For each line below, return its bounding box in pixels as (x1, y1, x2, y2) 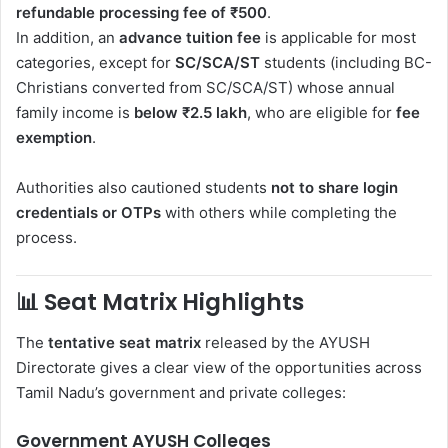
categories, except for (16, 53, 175, 73)
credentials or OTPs (16, 203, 161, 223)
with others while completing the (161, 203, 397, 223)
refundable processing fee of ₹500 (16, 3, 267, 23)
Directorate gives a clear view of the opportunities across (16, 357, 422, 377)
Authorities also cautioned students (16, 178, 271, 198)
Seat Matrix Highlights (44, 286, 304, 319)
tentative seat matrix (48, 332, 201, 352)
